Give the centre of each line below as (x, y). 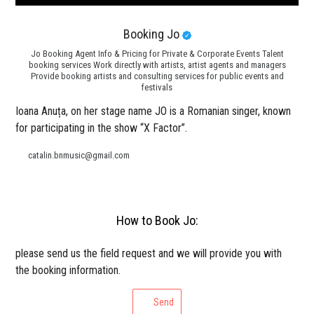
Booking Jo (152, 34)
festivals (157, 88)
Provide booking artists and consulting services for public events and (157, 76)
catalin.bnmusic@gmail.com (79, 156)
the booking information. (68, 271)
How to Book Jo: (157, 221)
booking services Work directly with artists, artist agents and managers (157, 65)
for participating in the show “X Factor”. (102, 128)
